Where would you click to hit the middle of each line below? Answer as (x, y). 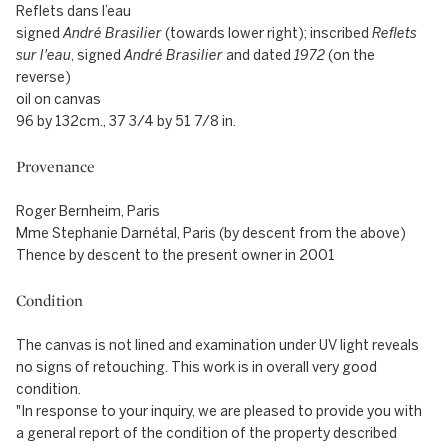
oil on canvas (58, 99)
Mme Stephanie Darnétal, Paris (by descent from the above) (211, 233)
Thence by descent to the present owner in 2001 (175, 255)
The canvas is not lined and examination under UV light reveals (217, 345)
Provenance (55, 166)
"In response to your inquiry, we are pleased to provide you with (219, 411)
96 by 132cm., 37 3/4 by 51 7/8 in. (126, 121)
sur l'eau (43, 55)
